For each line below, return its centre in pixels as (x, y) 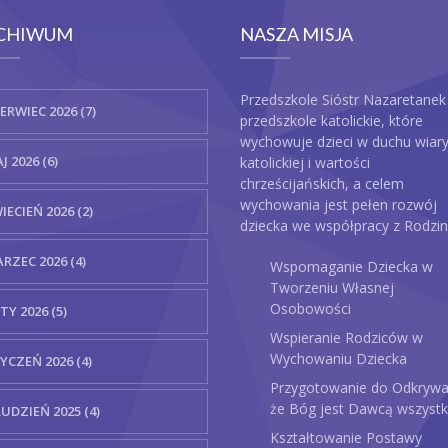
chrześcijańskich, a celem (322, 183)
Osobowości (311, 308)
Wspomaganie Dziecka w (352, 266)
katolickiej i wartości (305, 162)
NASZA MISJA (297, 34)
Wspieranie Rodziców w (347, 337)
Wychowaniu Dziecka (339, 358)
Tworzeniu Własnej (332, 287)
